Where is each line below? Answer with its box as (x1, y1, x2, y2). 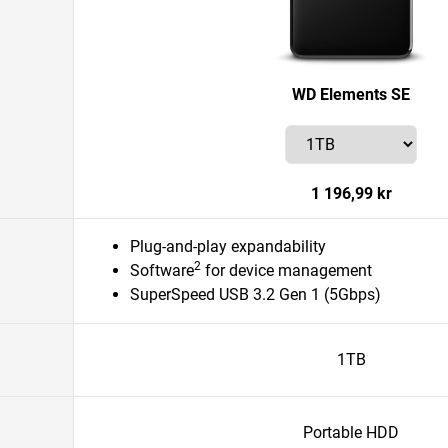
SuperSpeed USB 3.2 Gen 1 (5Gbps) (130, 285, 381, 304)
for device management (201, 261, 372, 280)
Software (130, 261, 194, 280)
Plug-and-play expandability (130, 237, 326, 256)
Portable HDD (303, 423, 399, 442)
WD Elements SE (292, 85, 410, 104)
